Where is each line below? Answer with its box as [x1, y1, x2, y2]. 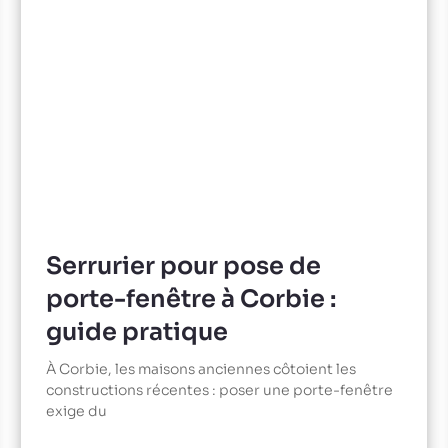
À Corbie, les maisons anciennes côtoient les [45, 360, 356, 379]
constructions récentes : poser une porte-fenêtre [45, 381, 393, 400]
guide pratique [45, 317, 228, 348]
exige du [45, 402, 107, 421]
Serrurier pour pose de [45, 251, 321, 282]
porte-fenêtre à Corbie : [45, 284, 336, 315]
